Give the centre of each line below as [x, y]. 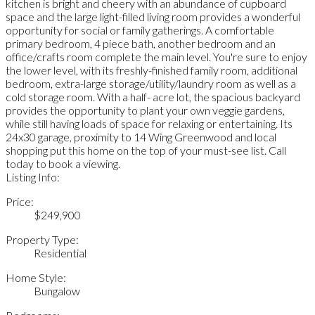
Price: [20, 201]
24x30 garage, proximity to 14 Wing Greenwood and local [141, 136]
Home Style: [36, 277]
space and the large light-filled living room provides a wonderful [153, 16]
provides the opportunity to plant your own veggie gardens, [145, 110]
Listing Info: [33, 176]
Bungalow [57, 290]
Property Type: [42, 239]
